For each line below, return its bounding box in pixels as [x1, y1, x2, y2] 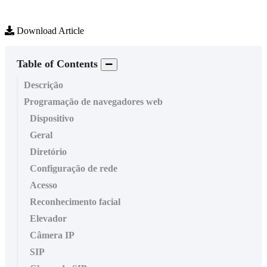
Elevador [30, 213, 67, 224]
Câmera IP [30, 230, 74, 241]
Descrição [24, 80, 63, 91]
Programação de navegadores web [24, 97, 163, 107]
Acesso [30, 180, 57, 191]
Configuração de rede [30, 163, 117, 174]
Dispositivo [30, 113, 74, 124]
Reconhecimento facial [30, 197, 120, 207]
